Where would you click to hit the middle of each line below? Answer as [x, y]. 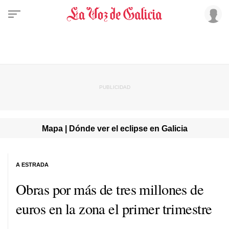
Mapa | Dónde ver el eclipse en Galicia [114, 128]
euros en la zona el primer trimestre [114, 208]
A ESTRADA [32, 164]
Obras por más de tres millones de [110, 189]
